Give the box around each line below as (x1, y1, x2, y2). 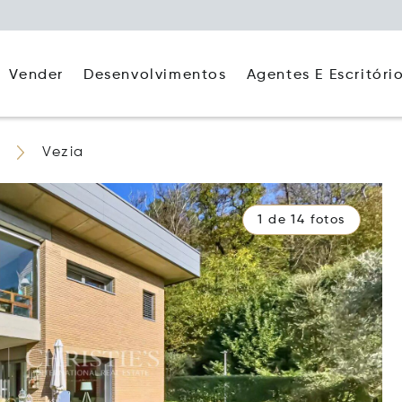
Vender (9, 68, 64, 83)
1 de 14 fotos (258, 214, 345, 226)
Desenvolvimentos (83, 68, 227, 83)
